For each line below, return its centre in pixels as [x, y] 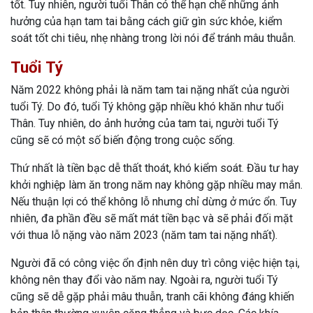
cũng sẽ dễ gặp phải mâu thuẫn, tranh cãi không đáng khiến [152, 297]
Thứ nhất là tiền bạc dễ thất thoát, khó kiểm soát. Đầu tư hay [155, 168]
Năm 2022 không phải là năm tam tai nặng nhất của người [150, 90]
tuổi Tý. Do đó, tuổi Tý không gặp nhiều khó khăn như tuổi [147, 107]
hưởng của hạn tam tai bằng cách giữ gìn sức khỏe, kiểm [146, 22]
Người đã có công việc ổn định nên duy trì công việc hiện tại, [155, 263]
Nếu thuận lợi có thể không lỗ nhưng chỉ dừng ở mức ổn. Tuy [154, 202]
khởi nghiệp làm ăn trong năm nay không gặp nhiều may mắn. [156, 185]
